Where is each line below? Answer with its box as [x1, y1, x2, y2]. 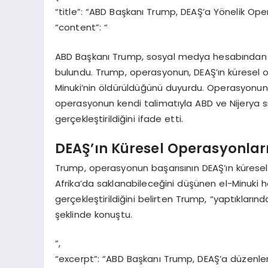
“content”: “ [54, 21, 108, 34]
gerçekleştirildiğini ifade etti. [54, 112, 184, 125]
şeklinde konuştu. [54, 208, 133, 221]
